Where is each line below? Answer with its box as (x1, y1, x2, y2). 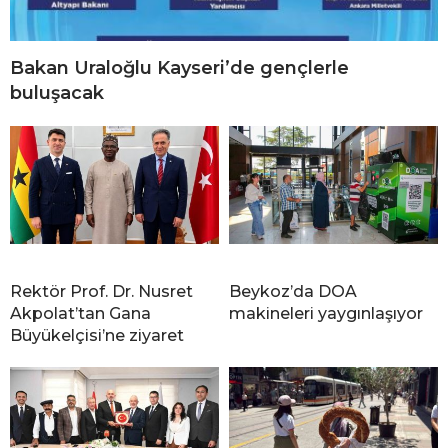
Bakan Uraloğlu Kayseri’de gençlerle (10, 57, 349, 80)
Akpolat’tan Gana (10, 304, 151, 324)
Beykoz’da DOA (229, 282, 357, 302)
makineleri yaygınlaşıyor (229, 304, 423, 324)
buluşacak (10, 82, 104, 105)
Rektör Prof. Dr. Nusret (10, 282, 193, 302)
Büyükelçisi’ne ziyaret (10, 326, 184, 346)
